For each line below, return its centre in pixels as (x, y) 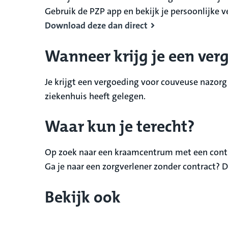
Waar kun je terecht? (120, 127)
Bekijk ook (83, 197)
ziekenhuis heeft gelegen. (95, 96)
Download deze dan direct (96, 26)
